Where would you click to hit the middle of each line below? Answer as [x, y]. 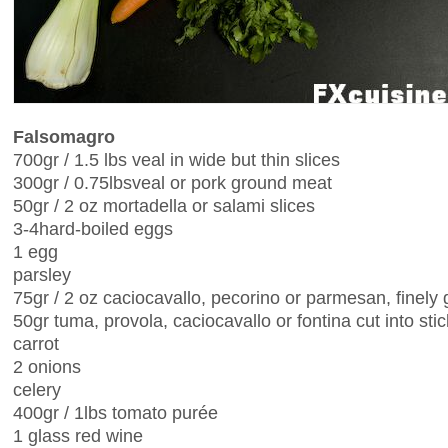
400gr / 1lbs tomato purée [115, 412]
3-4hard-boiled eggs [93, 228]
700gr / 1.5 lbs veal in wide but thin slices [176, 159]
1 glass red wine [78, 435]
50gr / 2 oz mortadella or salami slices [164, 205]
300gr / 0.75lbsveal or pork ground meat [172, 182]
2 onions [47, 366]
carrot [36, 343]
